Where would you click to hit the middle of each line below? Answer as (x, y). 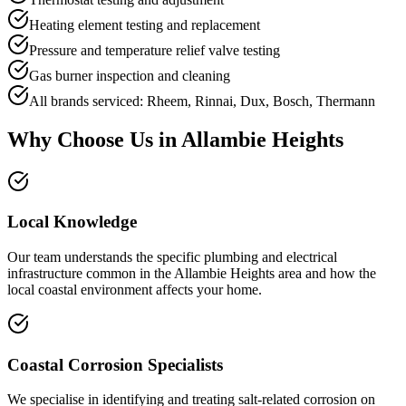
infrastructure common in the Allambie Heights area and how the (192, 273)
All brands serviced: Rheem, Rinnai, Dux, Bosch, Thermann (202, 101)
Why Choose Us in (94, 139)
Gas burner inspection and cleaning (130, 75)
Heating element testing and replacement (145, 24)
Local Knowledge (72, 222)
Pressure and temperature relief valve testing (155, 50)
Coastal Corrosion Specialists (115, 364)
